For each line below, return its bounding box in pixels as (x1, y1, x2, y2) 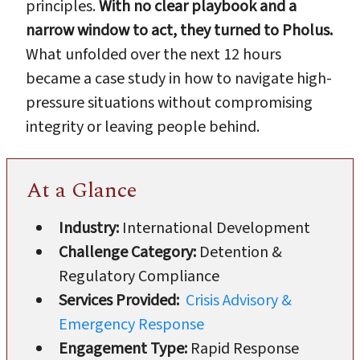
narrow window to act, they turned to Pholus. (26, 18, 333, 42)
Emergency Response (59, 313, 204, 336)
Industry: (59, 216, 122, 239)
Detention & (199, 240, 282, 264)
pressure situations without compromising (26, 91, 313, 114)
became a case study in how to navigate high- (26, 67, 332, 90)
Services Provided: (59, 288, 186, 312)
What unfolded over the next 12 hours (26, 43, 281, 66)
